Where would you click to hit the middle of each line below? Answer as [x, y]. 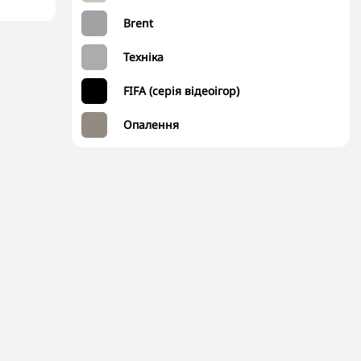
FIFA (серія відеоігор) [181, 91]
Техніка [143, 57]
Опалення [151, 124]
